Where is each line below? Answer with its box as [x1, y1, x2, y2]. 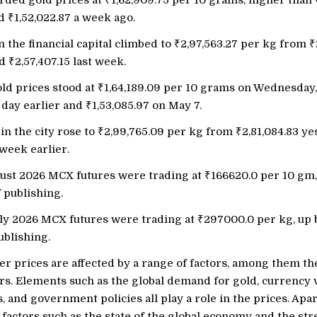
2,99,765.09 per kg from [103, 125, 236, 138]
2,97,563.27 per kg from [180, 38, 309, 50]
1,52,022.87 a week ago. [13, 11, 135, 24]
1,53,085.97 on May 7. [91, 99, 202, 112]
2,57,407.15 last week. [14, 55, 126, 68]
